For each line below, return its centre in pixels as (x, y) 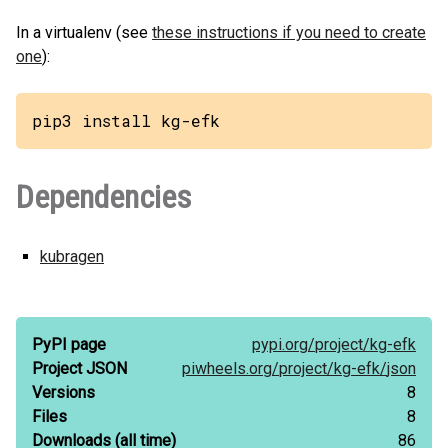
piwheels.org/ (230, 368)
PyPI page (69, 344)
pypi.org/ (283, 344)
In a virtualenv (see (84, 32)
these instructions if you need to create (289, 32)
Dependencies (103, 197)
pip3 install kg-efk (126, 120)
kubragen (72, 256)
